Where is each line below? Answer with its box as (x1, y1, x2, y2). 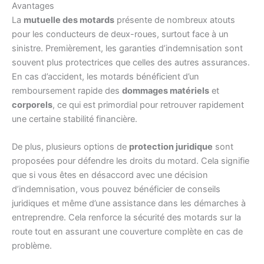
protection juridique (129, 141, 213, 153)
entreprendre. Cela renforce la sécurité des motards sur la (12, 212, 241, 223)
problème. (12, 240, 52, 252)
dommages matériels (122, 85, 209, 97)
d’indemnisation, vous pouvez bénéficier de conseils (12, 184, 220, 195)
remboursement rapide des (12, 85, 122, 97)
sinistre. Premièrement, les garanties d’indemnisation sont (12, 43, 243, 54)
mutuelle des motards (24, 15, 114, 26)
